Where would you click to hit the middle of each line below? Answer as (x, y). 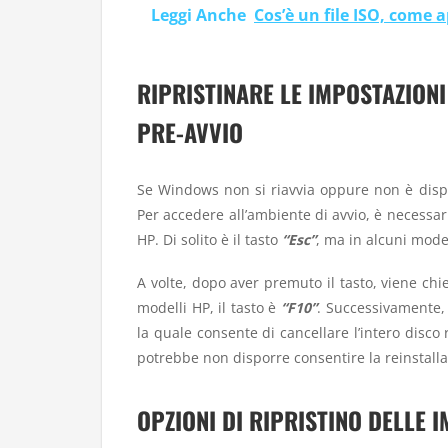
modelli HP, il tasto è (209, 307)
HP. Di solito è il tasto (209, 240)
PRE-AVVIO (190, 132)
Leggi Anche (198, 14)
